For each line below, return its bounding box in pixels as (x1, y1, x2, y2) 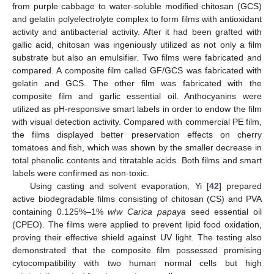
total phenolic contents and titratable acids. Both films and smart (12, 155, 262, 165)
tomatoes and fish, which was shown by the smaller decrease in (12, 142, 262, 152)
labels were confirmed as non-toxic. (12, 168, 149, 178)
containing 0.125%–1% (12, 206, 108, 217)
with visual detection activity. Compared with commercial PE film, (12, 116, 262, 127)
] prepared (218, 180, 262, 191)
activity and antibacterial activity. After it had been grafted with (12, 26, 262, 37)
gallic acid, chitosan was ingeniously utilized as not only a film (12, 39, 262, 50)
